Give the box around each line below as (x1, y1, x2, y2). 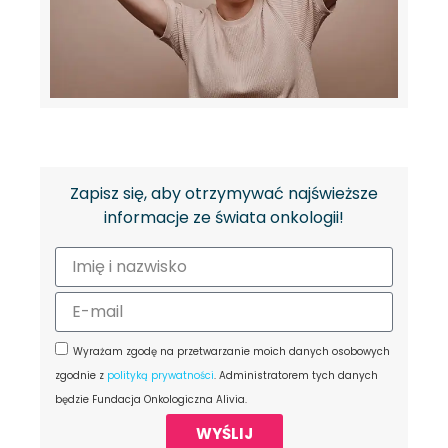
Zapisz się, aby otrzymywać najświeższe (70, 182, 378, 206)
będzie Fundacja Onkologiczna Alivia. (55, 392, 247, 408)
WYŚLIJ (195, 423, 253, 444)
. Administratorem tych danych (214, 368, 378, 384)
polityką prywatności (107, 368, 214, 384)
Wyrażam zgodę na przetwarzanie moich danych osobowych (73, 344, 390, 360)
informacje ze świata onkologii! (104, 206, 344, 230)
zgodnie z (55, 368, 107, 384)
